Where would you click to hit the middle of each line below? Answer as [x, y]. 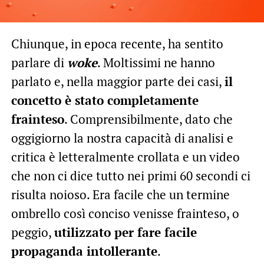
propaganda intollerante [84, 251]
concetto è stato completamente [105, 100]
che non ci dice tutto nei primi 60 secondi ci [131, 175]
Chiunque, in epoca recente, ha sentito [117, 43]
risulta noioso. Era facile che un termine [120, 194]
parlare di [39, 62]
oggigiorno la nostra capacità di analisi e [122, 138]
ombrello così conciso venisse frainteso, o [125, 213]
